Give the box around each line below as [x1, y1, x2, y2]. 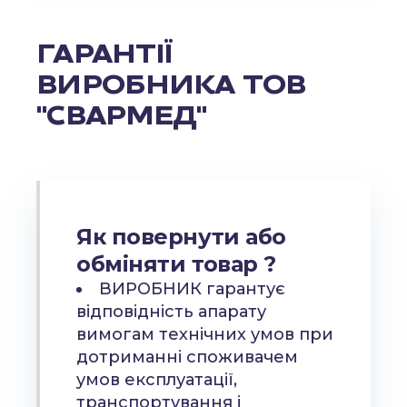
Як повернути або [76, 223, 286, 250]
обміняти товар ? [76, 251, 276, 277]
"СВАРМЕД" [36, 99, 207, 131]
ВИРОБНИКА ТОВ [36, 68, 306, 100]
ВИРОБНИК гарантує [99, 279, 286, 299]
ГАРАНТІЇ [36, 37, 174, 69]
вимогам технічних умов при [76, 324, 334, 344]
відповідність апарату [76, 302, 267, 322]
